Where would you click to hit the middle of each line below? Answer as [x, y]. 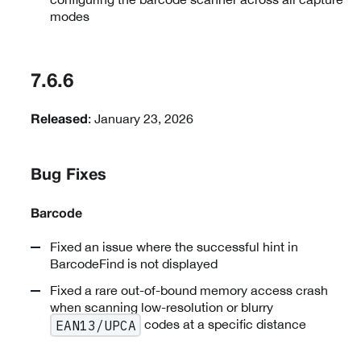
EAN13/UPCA [95, 325]
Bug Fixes [68, 176]
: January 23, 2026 [141, 119]
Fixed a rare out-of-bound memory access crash [189, 290]
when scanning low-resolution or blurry [162, 307]
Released [59, 120]
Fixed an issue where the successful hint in [174, 247]
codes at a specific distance [224, 324]
